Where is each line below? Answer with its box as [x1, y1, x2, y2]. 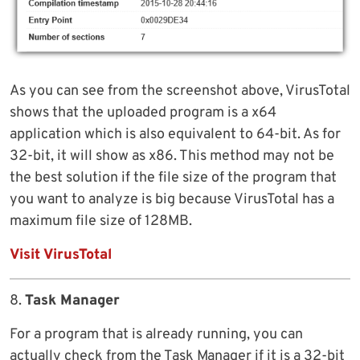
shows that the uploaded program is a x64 [10, 104, 276, 123]
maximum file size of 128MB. [10, 212, 192, 231]
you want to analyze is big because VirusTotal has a [10, 190, 334, 210]
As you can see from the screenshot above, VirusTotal [10, 82, 350, 101]
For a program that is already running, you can [10, 325, 303, 345]
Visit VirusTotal [10, 246, 112, 265]
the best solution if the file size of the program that [10, 169, 337, 188]
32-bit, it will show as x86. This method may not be [10, 147, 334, 166]
